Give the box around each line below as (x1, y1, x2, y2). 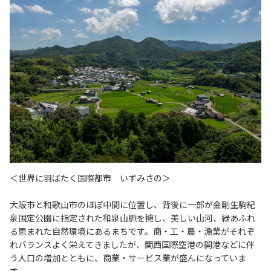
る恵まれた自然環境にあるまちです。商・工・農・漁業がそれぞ (10, 224, 255, 237)
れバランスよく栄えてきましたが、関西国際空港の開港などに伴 (10, 238, 255, 250)
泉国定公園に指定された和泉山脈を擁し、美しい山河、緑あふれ (10, 211, 255, 224)
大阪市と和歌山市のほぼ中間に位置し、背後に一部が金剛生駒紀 (10, 198, 255, 211)
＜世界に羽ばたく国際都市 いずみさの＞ (10, 171, 171, 184)
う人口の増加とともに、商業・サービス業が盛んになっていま (10, 251, 246, 264)
